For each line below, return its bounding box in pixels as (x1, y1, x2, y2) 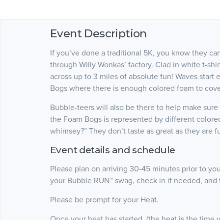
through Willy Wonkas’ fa (50, 59, 135, 70)
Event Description (50, 26, 147, 40)
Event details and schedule (50, 143, 175, 156)
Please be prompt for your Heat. (50, 194, 159, 205)
